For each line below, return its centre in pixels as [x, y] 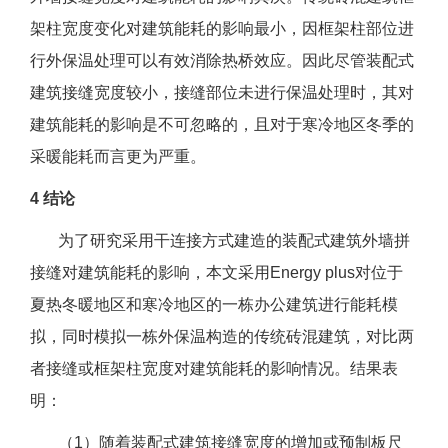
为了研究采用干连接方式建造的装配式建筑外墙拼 [220, 241]
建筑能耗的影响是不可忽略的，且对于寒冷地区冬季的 [222, 125]
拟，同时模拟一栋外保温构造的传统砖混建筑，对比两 [222, 337]
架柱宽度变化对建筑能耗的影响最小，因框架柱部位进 [222, 29]
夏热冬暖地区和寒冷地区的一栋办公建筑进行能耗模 [214, 305]
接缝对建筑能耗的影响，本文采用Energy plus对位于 [216, 273]
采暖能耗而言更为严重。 [118, 157]
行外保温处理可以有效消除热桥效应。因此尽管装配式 [222, 61]
